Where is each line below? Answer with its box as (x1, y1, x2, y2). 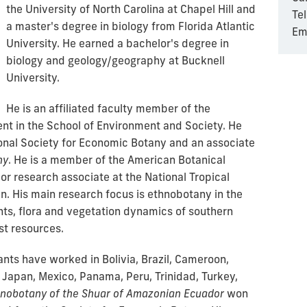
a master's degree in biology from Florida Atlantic (6, 19, 255, 33)
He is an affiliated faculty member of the (6, 101, 210, 115)
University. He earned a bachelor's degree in (6, 36, 229, 50)
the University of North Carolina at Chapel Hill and (6, 2, 256, 16)
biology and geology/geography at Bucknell (6, 53, 225, 67)
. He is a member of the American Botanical (8, 153, 225, 167)
